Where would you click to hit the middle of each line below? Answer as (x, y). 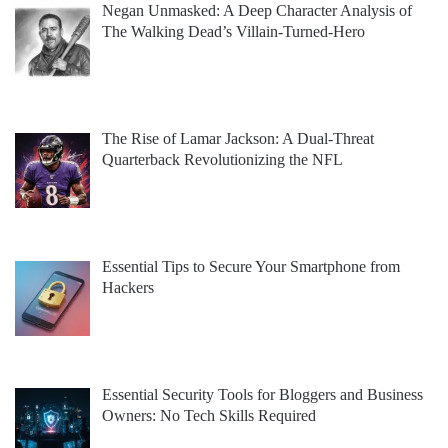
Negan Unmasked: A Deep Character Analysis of (257, 11)
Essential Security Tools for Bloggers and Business (262, 394)
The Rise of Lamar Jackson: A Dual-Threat (238, 139)
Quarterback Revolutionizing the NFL (222, 160)
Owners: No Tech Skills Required (209, 415)
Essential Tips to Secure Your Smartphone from (251, 266)
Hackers (128, 287)
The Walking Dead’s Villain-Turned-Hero (233, 32)
